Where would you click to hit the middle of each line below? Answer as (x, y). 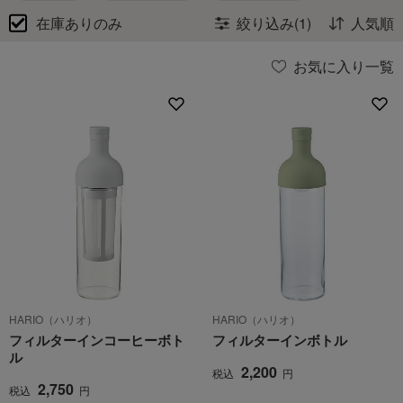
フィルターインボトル (280, 340)
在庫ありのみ (79, 22)
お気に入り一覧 (344, 66)
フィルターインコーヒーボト (97, 340)
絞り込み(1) (274, 23)
